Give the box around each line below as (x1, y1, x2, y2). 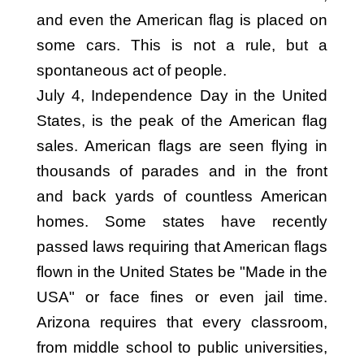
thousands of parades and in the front (37, 162, 327, 180)
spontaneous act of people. (37, 62, 258, 79)
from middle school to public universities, (37, 339, 327, 356)
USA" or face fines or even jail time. (37, 288, 327, 305)
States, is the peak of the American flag (37, 112, 327, 129)
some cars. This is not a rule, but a (37, 37, 327, 54)
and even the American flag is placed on (37, 11, 327, 28)
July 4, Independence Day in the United (37, 87, 327, 104)
